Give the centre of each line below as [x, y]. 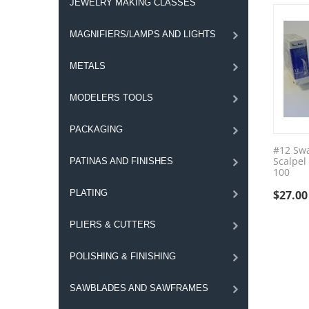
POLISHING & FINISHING [122, 256]
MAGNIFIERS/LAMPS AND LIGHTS [142, 34]
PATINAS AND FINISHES [121, 161]
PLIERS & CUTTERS [112, 225]
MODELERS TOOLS [111, 98]
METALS [87, 66]
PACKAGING [96, 129]
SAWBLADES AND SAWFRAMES [139, 288]
